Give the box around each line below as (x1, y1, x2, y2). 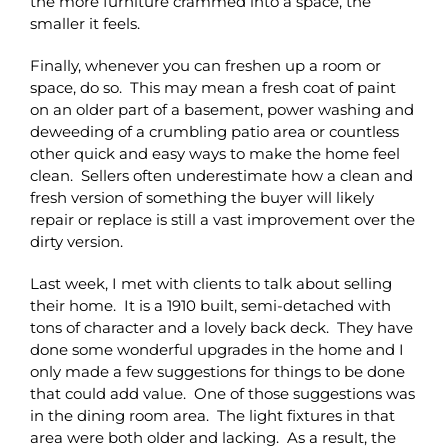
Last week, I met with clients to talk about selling (30, 273, 392, 293)
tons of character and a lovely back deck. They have (30, 317, 413, 337)
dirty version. (30, 231, 123, 251)
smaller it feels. (30, 13, 140, 33)
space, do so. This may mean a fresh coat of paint (30, 77, 396, 97)
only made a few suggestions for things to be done (30, 361, 405, 381)
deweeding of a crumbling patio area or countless (30, 121, 399, 141)
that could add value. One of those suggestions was (30, 383, 415, 403)
